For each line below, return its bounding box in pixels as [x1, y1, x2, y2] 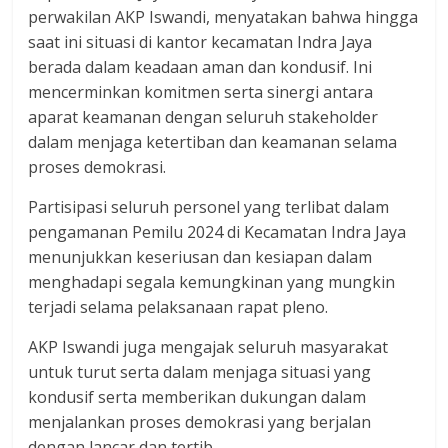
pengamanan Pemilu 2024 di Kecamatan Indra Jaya [28, 221, 407, 243]
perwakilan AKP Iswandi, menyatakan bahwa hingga [28, 6, 419, 28]
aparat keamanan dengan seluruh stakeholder [28, 106, 379, 128]
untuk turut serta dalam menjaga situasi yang [28, 361, 372, 383]
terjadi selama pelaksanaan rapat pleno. [28, 296, 329, 318]
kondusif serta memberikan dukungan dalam [28, 386, 367, 408]
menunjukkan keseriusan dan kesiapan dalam [28, 246, 373, 268]
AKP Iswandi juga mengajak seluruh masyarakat [28, 336, 389, 358]
